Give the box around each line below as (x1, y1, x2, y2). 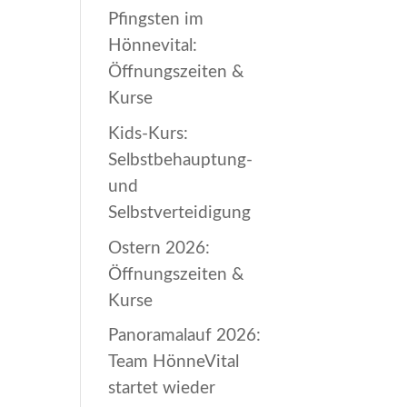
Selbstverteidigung (108, 203, 252, 222)
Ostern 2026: (108, 238, 211, 257)
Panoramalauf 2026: (108, 326, 262, 345)
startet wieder (108, 379, 216, 398)
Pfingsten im (108, 10, 204, 29)
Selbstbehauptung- (108, 150, 253, 169)
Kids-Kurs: (108, 124, 189, 143)
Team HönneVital (108, 352, 240, 372)
